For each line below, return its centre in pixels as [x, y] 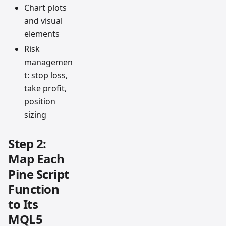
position [40, 101]
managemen [48, 62]
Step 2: [27, 143]
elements [42, 34]
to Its [23, 204]
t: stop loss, [46, 75]
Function [34, 189]
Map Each [36, 158]
